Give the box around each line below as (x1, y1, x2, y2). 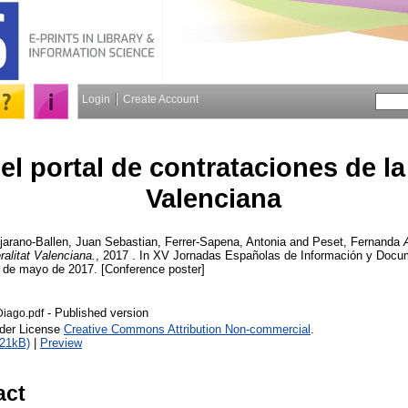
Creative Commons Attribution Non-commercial (64, 321, 311, 336)
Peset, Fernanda (312, 234, 400, 249)
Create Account (123, 93, 199, 106)
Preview (40, 335, 82, 350)
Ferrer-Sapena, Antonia (165, 234, 286, 249)
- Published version (44, 305, 148, 320)
